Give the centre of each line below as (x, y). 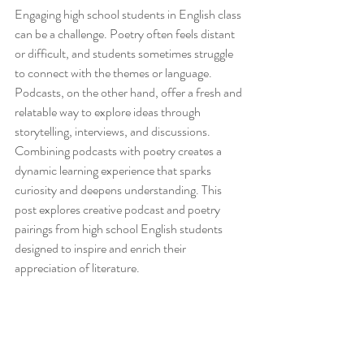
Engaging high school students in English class (129, 14)
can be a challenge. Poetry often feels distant (126, 34)
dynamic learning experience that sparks (114, 170)
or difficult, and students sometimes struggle (125, 53)
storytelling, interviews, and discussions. (114, 131)
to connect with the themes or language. (115, 73)
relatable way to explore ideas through (109, 112)
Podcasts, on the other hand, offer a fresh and (130, 92)
